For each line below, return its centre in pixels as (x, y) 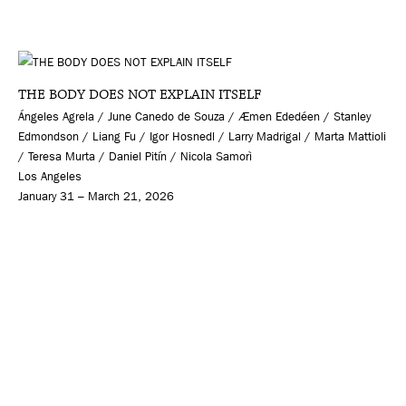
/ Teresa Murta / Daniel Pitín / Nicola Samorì (135, 156)
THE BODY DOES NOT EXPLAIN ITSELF (140, 94)
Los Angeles (50, 176)
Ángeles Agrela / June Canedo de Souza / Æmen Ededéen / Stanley (194, 116)
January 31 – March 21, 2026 (96, 196)
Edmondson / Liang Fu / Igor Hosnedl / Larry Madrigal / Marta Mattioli (202, 136)
